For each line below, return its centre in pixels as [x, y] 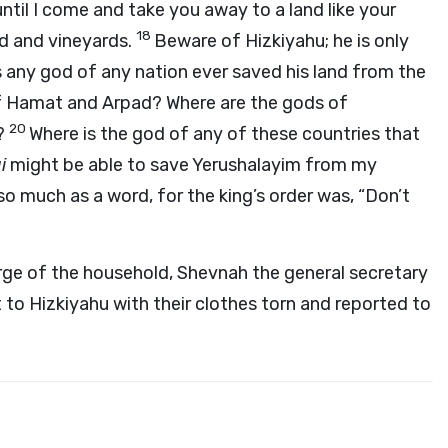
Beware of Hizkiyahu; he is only [281, 41]
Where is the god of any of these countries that [224, 134]
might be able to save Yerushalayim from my [191, 165]
